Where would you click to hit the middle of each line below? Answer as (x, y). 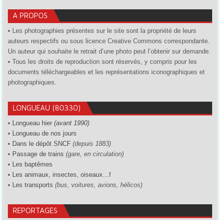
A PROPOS (30, 15)
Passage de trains (38, 154)
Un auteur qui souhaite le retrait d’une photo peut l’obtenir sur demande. (110, 51)
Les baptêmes (33, 164)
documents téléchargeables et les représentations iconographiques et (107, 72)
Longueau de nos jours (45, 133)
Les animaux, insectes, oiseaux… (61, 174)
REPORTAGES (35, 210)
